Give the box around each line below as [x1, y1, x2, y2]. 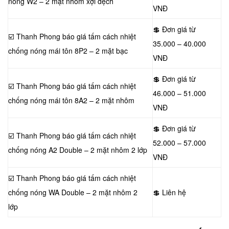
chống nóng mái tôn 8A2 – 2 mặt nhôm [8, 95, 134, 105]
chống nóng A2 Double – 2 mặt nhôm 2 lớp [8, 145, 147, 155]
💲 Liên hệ [153, 187, 186, 197]
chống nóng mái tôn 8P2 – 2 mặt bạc [8, 45, 128, 56]
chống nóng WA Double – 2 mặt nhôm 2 [8, 187, 138, 197]
